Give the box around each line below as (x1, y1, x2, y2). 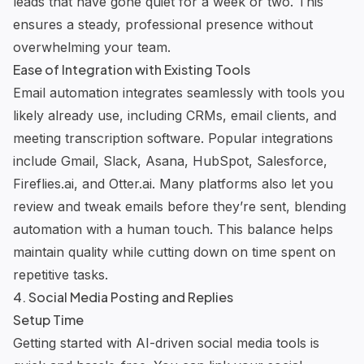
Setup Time (13, 310, 84, 328)
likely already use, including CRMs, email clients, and (13, 106, 336, 123)
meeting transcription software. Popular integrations (13, 129, 333, 146)
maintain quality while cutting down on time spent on (13, 243, 336, 260)
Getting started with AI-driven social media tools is (13, 334, 319, 351)
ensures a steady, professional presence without (13, 15, 313, 32)
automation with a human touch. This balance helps (13, 220, 333, 237)
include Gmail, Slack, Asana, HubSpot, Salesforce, (13, 152, 327, 169)
